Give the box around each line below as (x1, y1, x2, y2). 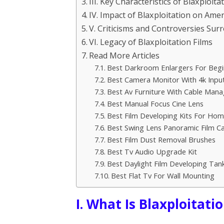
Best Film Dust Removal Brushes (106, 134, 215, 144)
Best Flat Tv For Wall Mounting (110, 170, 214, 180)
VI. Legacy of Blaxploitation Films (89, 36, 213, 47)
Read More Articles (89, 49, 160, 61)
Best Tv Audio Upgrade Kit (106, 146, 197, 156)
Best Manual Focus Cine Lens (106, 98, 203, 108)
